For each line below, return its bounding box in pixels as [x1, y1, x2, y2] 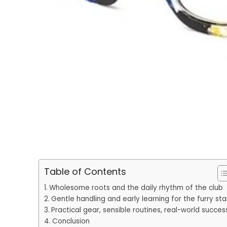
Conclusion [52, 216, 90, 226]
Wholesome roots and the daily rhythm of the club [49, 182, 223, 193]
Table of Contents [44, 165, 126, 178]
